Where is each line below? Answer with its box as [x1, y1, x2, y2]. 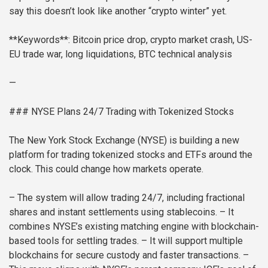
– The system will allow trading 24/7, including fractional [9, 192, 245, 204]
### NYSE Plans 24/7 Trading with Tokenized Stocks [9, 106, 234, 118]
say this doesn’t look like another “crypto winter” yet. [9, 5, 227, 17]
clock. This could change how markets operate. [9, 163, 203, 175]
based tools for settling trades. [9, 235, 139, 247]
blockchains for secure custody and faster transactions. [9, 249, 240, 261]
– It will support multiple [139, 235, 243, 247]
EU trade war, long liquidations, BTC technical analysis [9, 48, 232, 60]
